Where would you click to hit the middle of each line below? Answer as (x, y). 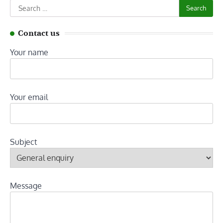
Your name (29, 52)
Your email (29, 97)
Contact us (39, 33)
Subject (24, 142)
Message (26, 185)
